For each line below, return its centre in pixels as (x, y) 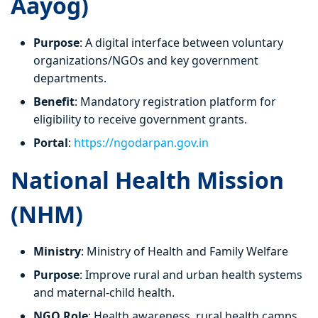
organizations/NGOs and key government (146, 61)
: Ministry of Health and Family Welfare (185, 252)
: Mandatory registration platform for (175, 102)
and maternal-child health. (104, 293)
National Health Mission (147, 180)
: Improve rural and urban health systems (191, 275)
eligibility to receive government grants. (140, 120)
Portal (51, 143)
